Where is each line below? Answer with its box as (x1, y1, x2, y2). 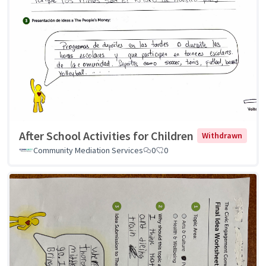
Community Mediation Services (33, 144, 143, 156)
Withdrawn (202, 130, 242, 141)
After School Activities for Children (19, 128, 194, 143)
